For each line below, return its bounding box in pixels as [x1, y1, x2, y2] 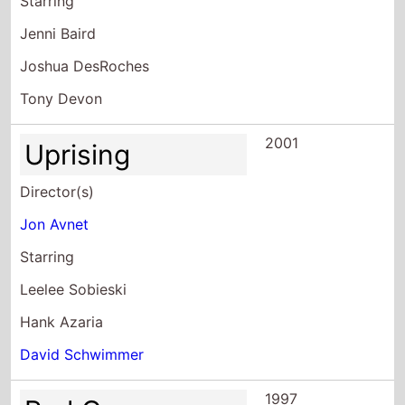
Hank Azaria [20, 312, 104, 331]
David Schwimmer [20, 344, 145, 363]
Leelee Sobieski [20, 279, 127, 298]
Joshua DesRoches [20, 56, 150, 75]
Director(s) [20, 182, 95, 201]
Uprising [24, 137, 131, 171]
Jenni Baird [20, 24, 97, 42]
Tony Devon [20, 89, 103, 108]
